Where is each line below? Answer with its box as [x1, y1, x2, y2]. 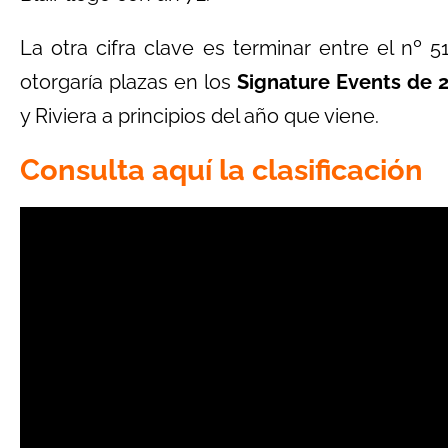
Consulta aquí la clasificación [20, 153, 423, 187]
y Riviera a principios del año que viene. [20, 104, 379, 128]
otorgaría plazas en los [20, 70, 237, 94]
